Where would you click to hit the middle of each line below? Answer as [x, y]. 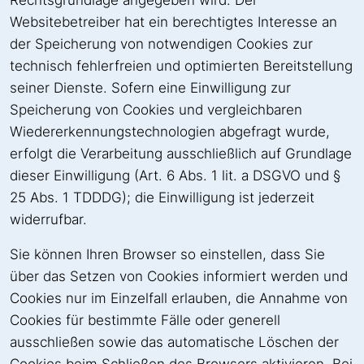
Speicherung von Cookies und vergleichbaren [156, 110]
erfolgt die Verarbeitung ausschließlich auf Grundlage [181, 154]
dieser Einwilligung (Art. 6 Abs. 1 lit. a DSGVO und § [175, 176]
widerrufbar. [48, 220]
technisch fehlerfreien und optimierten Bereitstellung [181, 66]
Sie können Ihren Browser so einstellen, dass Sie [167, 255]
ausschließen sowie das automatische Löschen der [174, 342]
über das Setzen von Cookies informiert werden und [179, 277]
